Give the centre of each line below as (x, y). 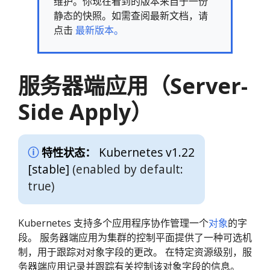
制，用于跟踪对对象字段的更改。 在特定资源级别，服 (135, 252)
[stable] (49, 169)
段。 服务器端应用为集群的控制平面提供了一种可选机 (135, 238)
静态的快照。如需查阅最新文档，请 (131, 16)
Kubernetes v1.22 (147, 152)
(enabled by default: (126, 169)
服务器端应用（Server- (133, 86)
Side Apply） (85, 112)
